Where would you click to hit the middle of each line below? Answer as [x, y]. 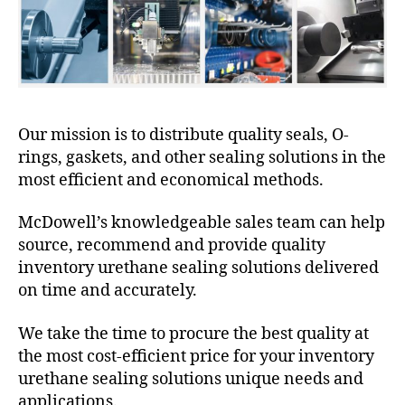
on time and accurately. [108, 291]
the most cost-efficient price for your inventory [196, 356]
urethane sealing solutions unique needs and [191, 379]
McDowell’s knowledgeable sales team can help [202, 223]
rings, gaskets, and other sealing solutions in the [202, 157]
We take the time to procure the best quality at [193, 334]
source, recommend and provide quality [172, 246]
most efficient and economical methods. [171, 180]
